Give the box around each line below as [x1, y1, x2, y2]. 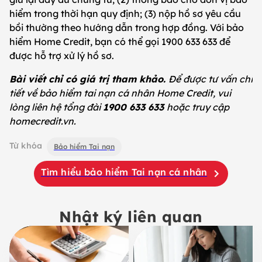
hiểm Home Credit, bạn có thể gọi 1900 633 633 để [9, 35, 230, 47]
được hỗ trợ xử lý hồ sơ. [9, 49, 114, 61]
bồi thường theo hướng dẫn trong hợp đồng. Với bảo [9, 21, 244, 33]
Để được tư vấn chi [168, 73, 253, 85]
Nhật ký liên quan [59, 206, 203, 226]
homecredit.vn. [9, 115, 76, 127]
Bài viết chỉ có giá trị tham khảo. [9, 73, 168, 85]
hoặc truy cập [167, 101, 229, 113]
